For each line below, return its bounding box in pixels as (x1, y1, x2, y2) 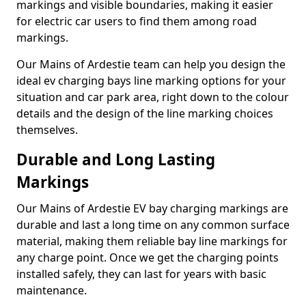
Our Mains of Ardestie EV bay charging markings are (16, 201, 288, 216)
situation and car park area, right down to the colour (16, 89, 289, 105)
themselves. (16, 122, 78, 137)
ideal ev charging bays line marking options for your (16, 73, 286, 88)
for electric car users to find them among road (16, 14, 257, 29)
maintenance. (16, 283, 87, 298)
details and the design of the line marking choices (16, 106, 273, 121)
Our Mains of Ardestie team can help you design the (16, 57, 286, 72)
